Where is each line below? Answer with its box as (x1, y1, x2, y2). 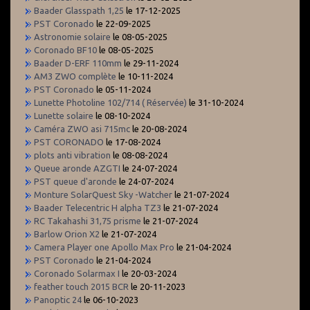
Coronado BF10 (34, 44, 97, 55)
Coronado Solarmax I (34, 268, 120, 278)
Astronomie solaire (34, 31, 111, 42)
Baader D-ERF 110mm (34, 57, 122, 68)
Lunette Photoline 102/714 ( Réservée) (34, 97, 187, 107)
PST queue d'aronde (34, 176, 117, 186)
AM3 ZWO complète (34, 71, 116, 81)
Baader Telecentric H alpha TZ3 (34, 202, 161, 212)
